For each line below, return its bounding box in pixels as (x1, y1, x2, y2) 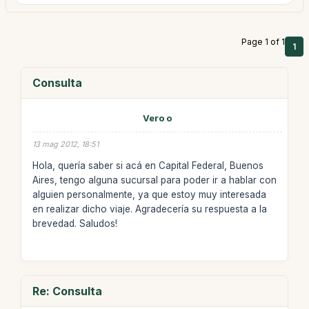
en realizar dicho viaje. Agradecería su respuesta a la (32, 203, 267, 215)
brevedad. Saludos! (32, 217, 117, 229)
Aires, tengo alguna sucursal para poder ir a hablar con (32, 174, 277, 186)
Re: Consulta (32, 283, 102, 298)
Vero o (142, 112, 172, 123)
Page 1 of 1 (241, 37, 285, 47)
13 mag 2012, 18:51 (32, 139, 99, 149)
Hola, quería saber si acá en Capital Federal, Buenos (32, 159, 263, 171)
